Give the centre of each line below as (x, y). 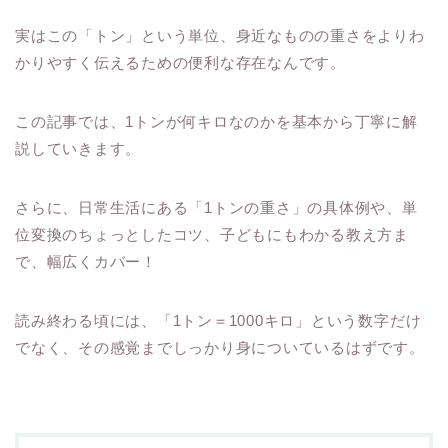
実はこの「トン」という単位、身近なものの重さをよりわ (220, 36)
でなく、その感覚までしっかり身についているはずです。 (220, 348)
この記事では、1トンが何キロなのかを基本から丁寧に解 (216, 122)
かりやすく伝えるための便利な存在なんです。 (180, 63)
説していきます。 (78, 149)
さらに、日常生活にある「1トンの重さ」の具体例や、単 (216, 208)
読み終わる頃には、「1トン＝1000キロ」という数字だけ (218, 321)
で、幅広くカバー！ (86, 262)
